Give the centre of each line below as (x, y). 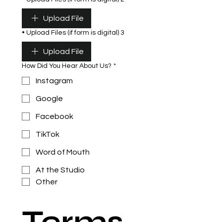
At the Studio (60, 170)
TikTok (48, 135)
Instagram (54, 81)
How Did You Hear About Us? (67, 66)
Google (49, 99)
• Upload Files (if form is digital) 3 (73, 33)
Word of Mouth (63, 152)
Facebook (55, 117)
